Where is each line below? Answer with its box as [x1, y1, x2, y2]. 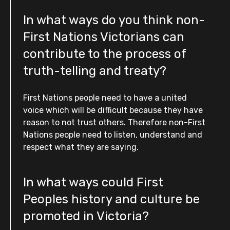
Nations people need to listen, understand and [23, 130, 202, 140]
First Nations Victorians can [23, 30, 184, 44]
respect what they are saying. [23, 142, 139, 152]
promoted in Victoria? [23, 209, 149, 223]
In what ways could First [23, 175, 163, 189]
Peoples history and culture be [23, 192, 200, 206]
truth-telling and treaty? [23, 64, 166, 78]
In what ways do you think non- [23, 13, 205, 27]
